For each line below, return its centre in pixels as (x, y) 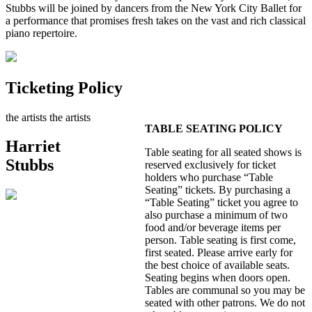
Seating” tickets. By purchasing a (218, 189)
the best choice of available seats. (217, 265)
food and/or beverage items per (213, 227)
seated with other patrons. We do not (225, 302)
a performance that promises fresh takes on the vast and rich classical (156, 20)
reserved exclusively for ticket (210, 164)
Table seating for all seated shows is (223, 152)
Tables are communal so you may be (225, 290)
